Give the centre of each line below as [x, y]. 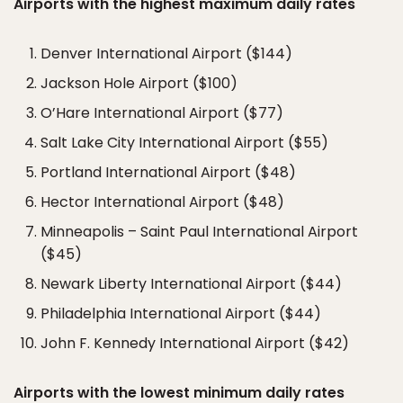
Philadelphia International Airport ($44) [181, 313]
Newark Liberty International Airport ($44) [191, 284]
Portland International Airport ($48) [168, 172]
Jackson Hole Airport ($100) [139, 83]
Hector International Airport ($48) [162, 202]
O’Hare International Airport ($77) [162, 113]
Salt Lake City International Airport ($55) [184, 143]
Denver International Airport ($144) [166, 54]
